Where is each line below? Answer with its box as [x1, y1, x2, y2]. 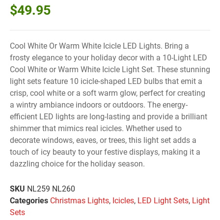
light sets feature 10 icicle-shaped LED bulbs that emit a [10, 77, 202, 86]
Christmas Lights [50, 196, 109, 206]
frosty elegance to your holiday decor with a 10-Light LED [10, 53, 207, 63]
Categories [10, 196, 48, 206]
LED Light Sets [137, 196, 189, 206]
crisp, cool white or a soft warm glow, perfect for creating [10, 88, 205, 98]
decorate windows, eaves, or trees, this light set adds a [10, 136, 196, 145]
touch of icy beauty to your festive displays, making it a [10, 147, 200, 157]
